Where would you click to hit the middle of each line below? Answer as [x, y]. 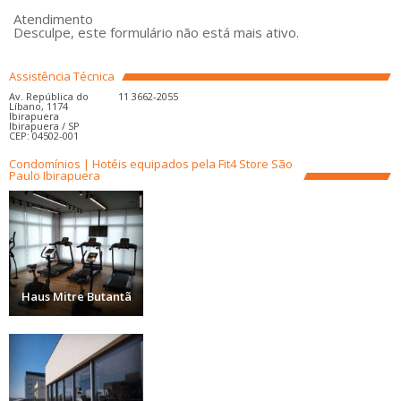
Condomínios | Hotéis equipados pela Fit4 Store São [151, 164]
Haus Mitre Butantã [76, 296]
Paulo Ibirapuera [55, 175]
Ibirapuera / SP [44, 126]
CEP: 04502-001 [44, 136]
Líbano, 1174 [38, 106]
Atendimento [53, 19]
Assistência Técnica [62, 76]
